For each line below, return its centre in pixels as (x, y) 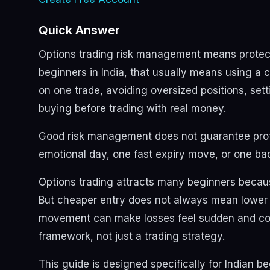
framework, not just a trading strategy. (132, 237)
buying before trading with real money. (132, 109)
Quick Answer (79, 30)
